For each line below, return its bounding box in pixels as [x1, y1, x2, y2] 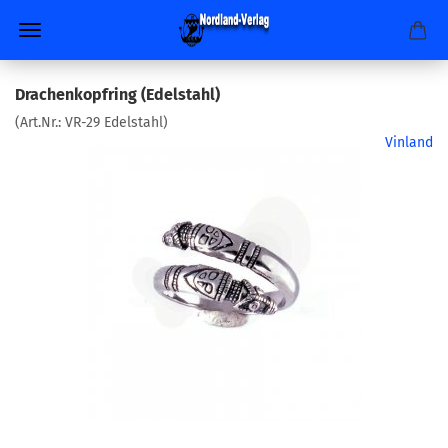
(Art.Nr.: [15, 114, 65, 131]
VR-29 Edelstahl [65, 114, 163, 131]
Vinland [385, 134, 433, 151]
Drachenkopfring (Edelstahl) [15, 85, 220, 104]
